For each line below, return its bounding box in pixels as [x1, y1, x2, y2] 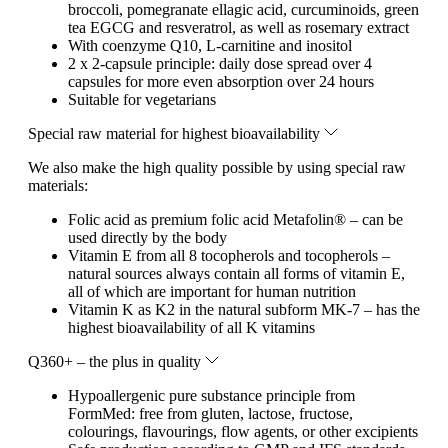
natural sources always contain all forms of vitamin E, [68, 264, 405, 282]
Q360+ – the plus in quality [28, 352, 205, 370]
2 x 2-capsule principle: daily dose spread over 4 [68, 54, 372, 72]
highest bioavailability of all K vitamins [68, 318, 315, 336]
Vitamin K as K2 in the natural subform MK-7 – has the [68, 300, 420, 318]
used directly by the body [68, 228, 227, 246]
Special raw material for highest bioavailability [28, 124, 324, 142]
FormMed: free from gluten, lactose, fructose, [68, 404, 353, 422]
